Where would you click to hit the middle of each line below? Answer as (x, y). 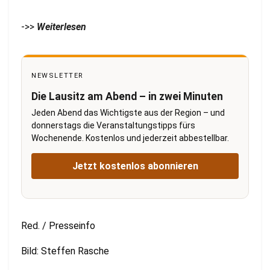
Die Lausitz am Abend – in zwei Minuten (127, 96)
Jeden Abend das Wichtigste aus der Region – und (128, 112)
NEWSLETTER (58, 75)
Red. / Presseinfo (58, 225)
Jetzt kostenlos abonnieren (135, 166)
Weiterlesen (61, 27)
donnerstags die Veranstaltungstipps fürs (113, 125)
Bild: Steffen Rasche (65, 251)
